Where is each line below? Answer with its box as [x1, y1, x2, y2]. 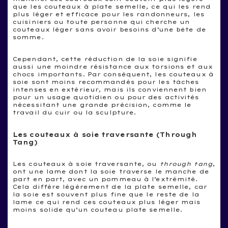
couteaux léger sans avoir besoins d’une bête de [13, 25, 206, 33]
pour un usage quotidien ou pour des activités [13, 93, 199, 101]
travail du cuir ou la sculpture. [13, 108, 136, 116]
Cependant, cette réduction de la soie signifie [13, 55, 197, 63]
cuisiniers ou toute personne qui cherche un [13, 18, 190, 25]
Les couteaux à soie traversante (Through [13, 130, 197, 138]
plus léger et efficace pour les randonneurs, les [13, 10, 205, 18]
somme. [13, 33, 44, 41]
